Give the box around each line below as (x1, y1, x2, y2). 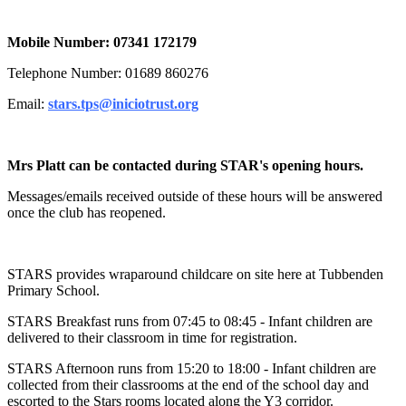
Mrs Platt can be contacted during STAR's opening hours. (7, 157, 367, 173)
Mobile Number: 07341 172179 (7, 34, 204, 50)
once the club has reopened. (7, 204, 166, 220)
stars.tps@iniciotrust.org (48, 95, 198, 111)
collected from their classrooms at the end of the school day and (7, 376, 369, 392)
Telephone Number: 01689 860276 (7, 64, 212, 81)
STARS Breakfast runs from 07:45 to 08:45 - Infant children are (7, 313, 372, 329)
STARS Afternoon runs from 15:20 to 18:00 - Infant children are (7, 360, 376, 376)
